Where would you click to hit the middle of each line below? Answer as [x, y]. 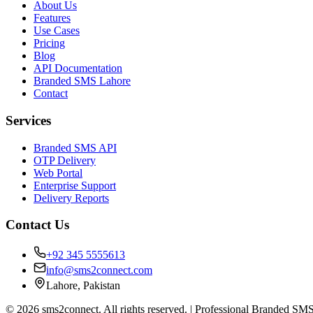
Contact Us [37, 225]
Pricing [49, 43]
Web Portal [58, 173]
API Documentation [78, 68]
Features [52, 18]
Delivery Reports [71, 198]
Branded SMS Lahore [82, 81]
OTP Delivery [65, 160]
